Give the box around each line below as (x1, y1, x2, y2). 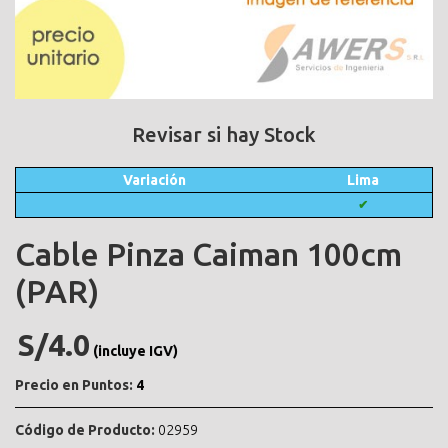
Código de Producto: (15, 421, 155, 438)
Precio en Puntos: (15, 376, 133, 393)
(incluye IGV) (93, 342, 178, 359)
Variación (123, 171, 186, 188)
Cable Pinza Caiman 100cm (15, 235, 402, 272)
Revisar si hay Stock (132, 122, 316, 146)
